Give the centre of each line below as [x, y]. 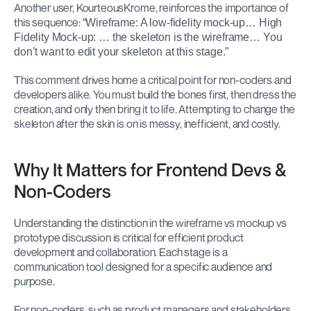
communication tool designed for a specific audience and [143, 267]
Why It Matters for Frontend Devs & [150, 170]
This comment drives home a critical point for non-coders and [153, 80]
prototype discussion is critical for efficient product [129, 238]
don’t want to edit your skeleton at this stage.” [121, 52]
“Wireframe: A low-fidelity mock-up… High [182, 23]
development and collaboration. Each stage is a [121, 252]
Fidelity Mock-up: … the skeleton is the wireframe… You [148, 37]
